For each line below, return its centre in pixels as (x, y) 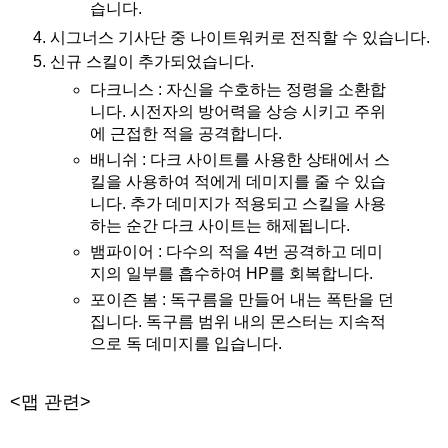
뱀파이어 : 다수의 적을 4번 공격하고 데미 (236, 252)
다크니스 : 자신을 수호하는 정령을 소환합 (237, 90)
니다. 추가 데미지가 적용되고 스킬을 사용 (237, 204)
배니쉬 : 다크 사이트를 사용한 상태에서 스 (239, 160)
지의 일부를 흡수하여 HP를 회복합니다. (231, 274)
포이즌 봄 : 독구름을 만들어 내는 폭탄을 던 (241, 300)
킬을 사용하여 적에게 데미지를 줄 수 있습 (237, 182)
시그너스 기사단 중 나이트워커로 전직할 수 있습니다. (240, 37)
